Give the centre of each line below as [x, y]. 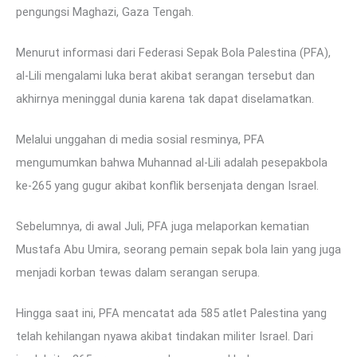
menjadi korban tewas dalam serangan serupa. [138, 272]
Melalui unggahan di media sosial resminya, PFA [140, 139]
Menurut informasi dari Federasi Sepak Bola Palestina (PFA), [173, 52]
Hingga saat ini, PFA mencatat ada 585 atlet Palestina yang [171, 313]
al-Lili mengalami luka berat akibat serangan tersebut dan [165, 75]
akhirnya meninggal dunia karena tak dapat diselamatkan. [165, 98]
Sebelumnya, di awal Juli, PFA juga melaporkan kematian [163, 226]
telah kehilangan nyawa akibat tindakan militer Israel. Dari [165, 336]
